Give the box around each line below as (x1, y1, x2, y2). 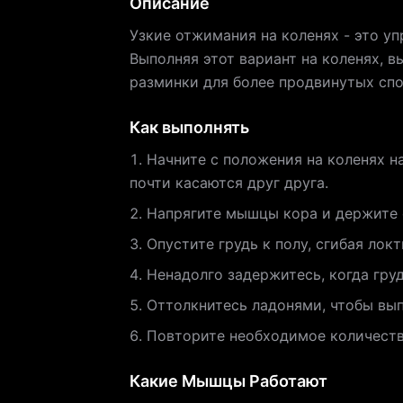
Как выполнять (130, 118, 249, 137)
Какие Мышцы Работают (130, 372, 327, 390)
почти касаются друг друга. (130, 174, 328, 192)
